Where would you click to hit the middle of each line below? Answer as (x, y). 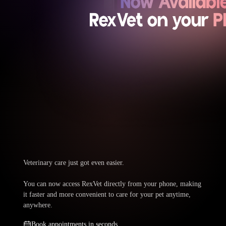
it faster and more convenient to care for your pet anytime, (107, 194)
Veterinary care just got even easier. (74, 163)
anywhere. (38, 205)
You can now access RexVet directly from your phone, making (112, 184)
